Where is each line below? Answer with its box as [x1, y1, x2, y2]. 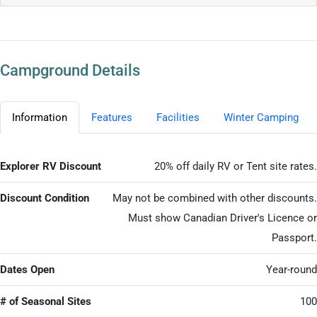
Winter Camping [224, 110, 299, 124]
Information [12, 110, 67, 124]
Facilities [156, 110, 200, 124]
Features [91, 110, 132, 124]
